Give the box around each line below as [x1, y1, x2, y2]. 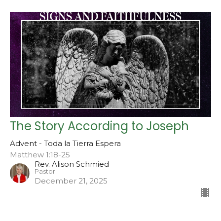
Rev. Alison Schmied [35, 159, 109, 169]
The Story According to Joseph [10, 117, 189, 134]
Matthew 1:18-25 [10, 149, 70, 159]
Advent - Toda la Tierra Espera [10, 138, 121, 148]
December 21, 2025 [35, 176, 108, 185]
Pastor [35, 167, 55, 175]
